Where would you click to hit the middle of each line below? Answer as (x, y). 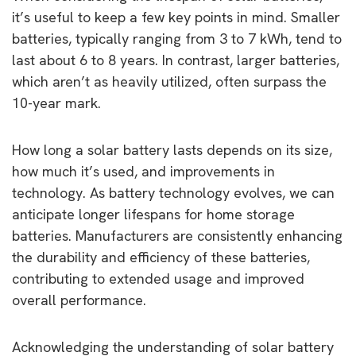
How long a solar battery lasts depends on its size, (172, 149)
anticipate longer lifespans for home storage (153, 214)
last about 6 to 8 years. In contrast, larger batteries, (176, 60)
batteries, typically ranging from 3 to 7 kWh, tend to (177, 38)
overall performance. (79, 300)
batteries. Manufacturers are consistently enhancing (177, 235)
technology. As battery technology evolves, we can (173, 192)
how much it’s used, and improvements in (143, 171)
